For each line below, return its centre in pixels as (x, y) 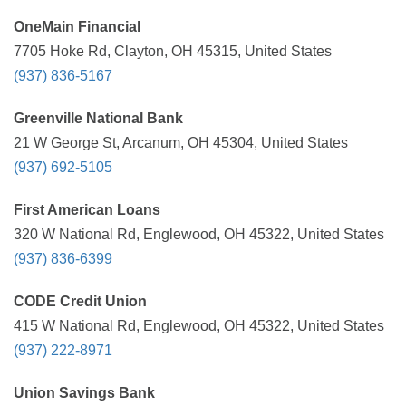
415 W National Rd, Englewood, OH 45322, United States (199, 326)
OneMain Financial (77, 27)
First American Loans (87, 210)
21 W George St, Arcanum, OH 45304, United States (181, 143)
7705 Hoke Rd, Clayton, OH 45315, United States (173, 51)
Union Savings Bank (84, 393)
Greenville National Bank (98, 118)
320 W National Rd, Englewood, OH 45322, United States (199, 234)
